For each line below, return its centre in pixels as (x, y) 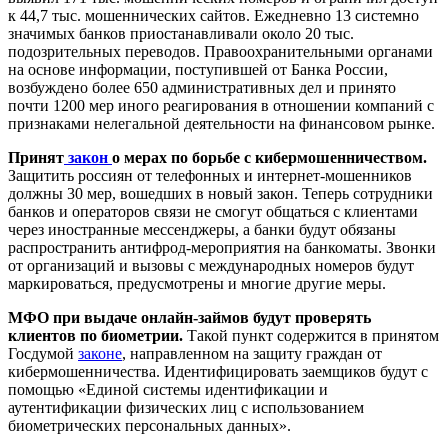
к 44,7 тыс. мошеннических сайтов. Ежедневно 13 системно (213, 16)
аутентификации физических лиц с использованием (186, 408)
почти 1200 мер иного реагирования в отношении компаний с (221, 106)
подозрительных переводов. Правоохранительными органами (220, 52)
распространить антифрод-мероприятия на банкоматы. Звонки (222, 248)
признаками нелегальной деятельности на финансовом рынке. (221, 124)
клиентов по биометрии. (97, 336)
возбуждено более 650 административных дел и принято (202, 88)
